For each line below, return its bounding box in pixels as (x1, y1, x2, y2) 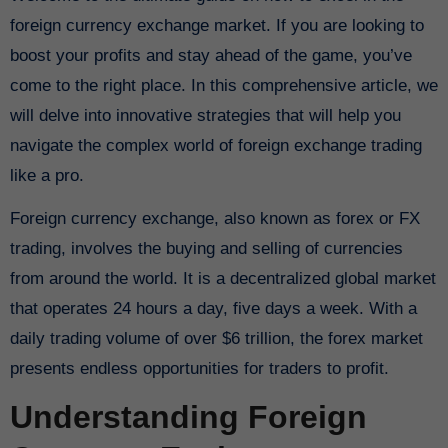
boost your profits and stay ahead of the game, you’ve (9, 45, 412, 65)
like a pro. (9, 165, 84, 185)
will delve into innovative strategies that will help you (9, 105, 401, 125)
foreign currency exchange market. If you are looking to (9, 15, 424, 35)
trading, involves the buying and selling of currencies (9, 238, 403, 258)
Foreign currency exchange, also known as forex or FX (9, 208, 420, 228)
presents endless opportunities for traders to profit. (9, 358, 389, 378)
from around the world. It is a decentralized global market (9, 268, 436, 288)
